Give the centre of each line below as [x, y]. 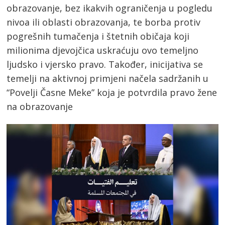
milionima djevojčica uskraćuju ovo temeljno [103, 50]
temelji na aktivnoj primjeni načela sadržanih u [108, 78]
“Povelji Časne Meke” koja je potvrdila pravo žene [112, 92]
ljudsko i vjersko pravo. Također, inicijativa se [105, 64]
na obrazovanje [40, 106]
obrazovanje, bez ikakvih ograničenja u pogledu [110, 8]
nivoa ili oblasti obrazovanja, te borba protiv [104, 22]
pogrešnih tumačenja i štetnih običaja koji [98, 36]
